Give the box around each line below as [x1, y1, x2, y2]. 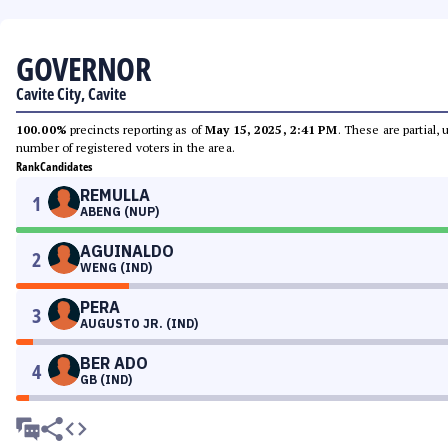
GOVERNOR [16, 47, 150, 90]
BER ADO [80, 353, 148, 373]
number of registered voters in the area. [16, 140, 235, 155]
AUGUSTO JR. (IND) [80, 316, 198, 331]
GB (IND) [80, 372, 132, 387]
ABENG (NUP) [80, 204, 159, 219]
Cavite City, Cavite [16, 83, 126, 105]
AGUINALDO [80, 241, 174, 261]
